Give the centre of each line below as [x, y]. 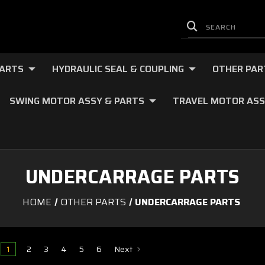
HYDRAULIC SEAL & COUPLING [118, 69]
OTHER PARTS [93, 202]
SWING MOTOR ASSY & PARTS [77, 101]
